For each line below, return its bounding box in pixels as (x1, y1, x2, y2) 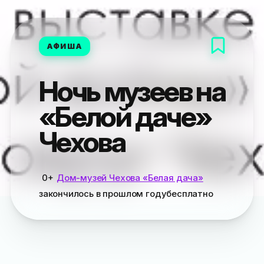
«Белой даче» (38, 98, 212, 134)
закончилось (38, 187, 96, 199)
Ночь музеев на (38, 73, 225, 108)
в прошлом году (95, 187, 167, 199)
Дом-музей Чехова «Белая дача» (56, 171, 203, 183)
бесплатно (166, 187, 213, 199)
